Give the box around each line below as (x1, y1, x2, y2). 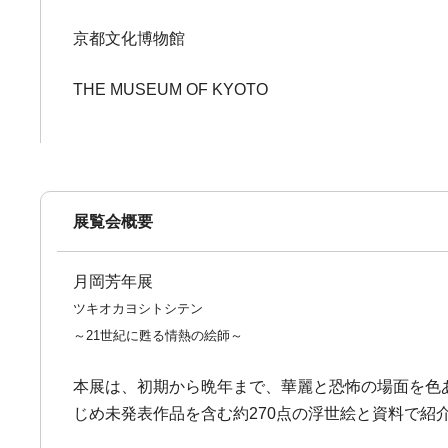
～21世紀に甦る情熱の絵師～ (73, 328, 244, 343)
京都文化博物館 (73, 30, 186, 47)
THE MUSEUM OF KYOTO (73, 81, 269, 98)
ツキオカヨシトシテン (73, 301, 204, 316)
